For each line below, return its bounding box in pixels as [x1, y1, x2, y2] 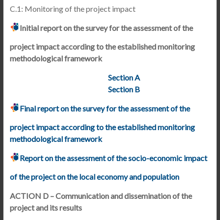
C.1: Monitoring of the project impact [9, 4, 136, 13]
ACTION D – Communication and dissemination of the [9, 191, 192, 200]
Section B [108, 84, 140, 94]
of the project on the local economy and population [9, 172, 179, 181]
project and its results [9, 203, 82, 212]
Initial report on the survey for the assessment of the [19, 23, 193, 32]
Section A [108, 73, 141, 82]
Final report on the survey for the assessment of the [19, 104, 190, 113]
